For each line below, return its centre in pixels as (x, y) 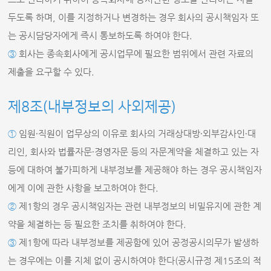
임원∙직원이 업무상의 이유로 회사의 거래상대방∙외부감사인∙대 (136, 133)
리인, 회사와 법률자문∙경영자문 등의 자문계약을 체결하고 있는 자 (134, 152)
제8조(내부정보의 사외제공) (92, 107)
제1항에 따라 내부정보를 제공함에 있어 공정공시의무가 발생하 (138, 242)
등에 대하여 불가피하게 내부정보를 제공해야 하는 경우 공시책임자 (135, 170)
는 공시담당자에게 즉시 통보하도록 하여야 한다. (100, 35)
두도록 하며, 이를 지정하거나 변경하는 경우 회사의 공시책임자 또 (134, 17)
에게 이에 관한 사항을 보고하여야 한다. (83, 188)
